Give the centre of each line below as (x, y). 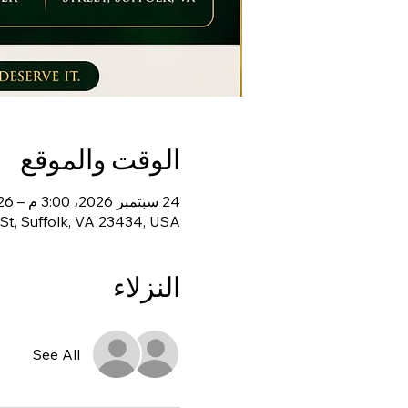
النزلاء (146, 287)
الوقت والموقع (100, 159)
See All (56, 354)
